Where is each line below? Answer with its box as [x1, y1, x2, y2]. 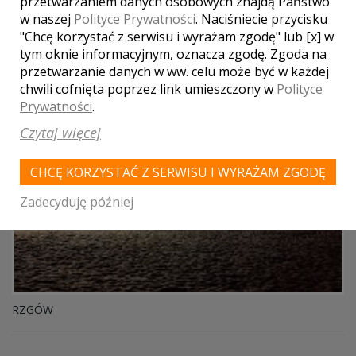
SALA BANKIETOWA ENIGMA [12, 39, 168, 55]
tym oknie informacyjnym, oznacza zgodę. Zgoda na [20, 45, 327, 63]
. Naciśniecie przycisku [195, 10, 327, 28]
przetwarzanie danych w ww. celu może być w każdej [20, 63, 329, 80]
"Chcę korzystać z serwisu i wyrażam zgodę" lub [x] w [20, 28, 334, 45]
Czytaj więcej [20, 123, 101, 142]
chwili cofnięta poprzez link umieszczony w [20, 80, 277, 98]
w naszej [20, 10, 74, 28]
